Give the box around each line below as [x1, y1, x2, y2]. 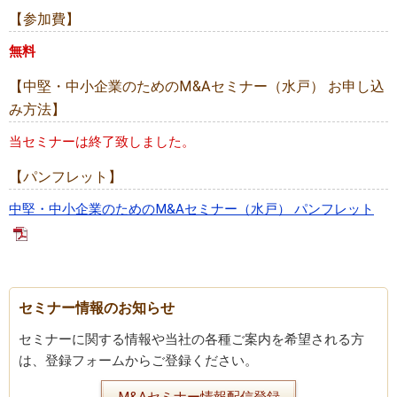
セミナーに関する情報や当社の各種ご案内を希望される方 [19, 331, 364, 347]
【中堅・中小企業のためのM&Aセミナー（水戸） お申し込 [9, 78, 385, 96]
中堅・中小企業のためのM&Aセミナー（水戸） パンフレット [9, 201, 374, 218]
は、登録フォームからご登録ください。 [19, 352, 258, 369]
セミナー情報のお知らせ [19, 299, 175, 316]
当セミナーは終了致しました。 [9, 134, 195, 151]
